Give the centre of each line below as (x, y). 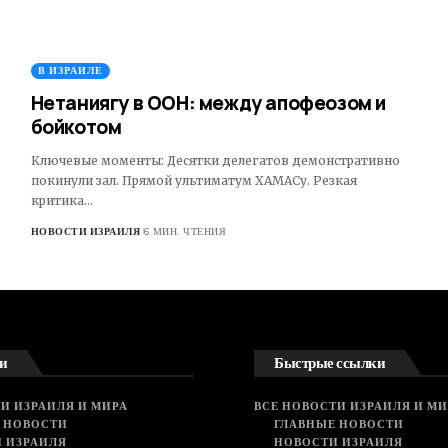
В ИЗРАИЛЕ (70, 70)
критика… (61, 200)
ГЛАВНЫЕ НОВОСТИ (339, 423)
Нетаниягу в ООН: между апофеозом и (208, 102)
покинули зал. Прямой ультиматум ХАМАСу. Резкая (193, 180)
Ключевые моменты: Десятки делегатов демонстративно (215, 160)
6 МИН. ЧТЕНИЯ (185, 231)
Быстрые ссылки (329, 362)
